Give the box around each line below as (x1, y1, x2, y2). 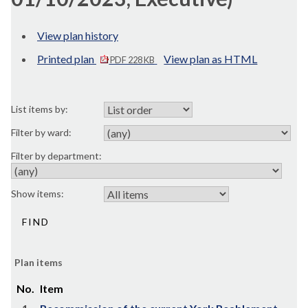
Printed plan (37, 52, 96, 65)
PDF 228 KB (109, 54, 155, 65)
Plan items (14, 256, 63, 268)
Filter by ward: (11, 126, 71, 138)
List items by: (11, 103, 68, 115)
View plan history (37, 29, 118, 42)
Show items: (11, 188, 64, 199)
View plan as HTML (164, 52, 258, 65)
